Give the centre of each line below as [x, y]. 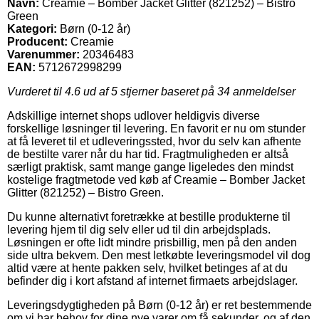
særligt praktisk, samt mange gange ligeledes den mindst [150, 167]
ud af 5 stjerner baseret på [149, 91]
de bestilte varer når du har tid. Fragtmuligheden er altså [148, 154]
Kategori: [32, 28]
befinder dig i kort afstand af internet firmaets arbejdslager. [152, 281]
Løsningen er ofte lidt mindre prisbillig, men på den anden [152, 242]
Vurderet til [36, 91]
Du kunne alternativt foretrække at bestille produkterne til [149, 216]
